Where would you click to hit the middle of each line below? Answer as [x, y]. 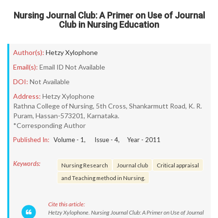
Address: [27, 96]
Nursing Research [85, 165]
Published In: [31, 140]
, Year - [132, 140]
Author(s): [29, 52]
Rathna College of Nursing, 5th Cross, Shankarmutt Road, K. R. [108, 106]
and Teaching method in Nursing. [103, 178]
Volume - [67, 140]
